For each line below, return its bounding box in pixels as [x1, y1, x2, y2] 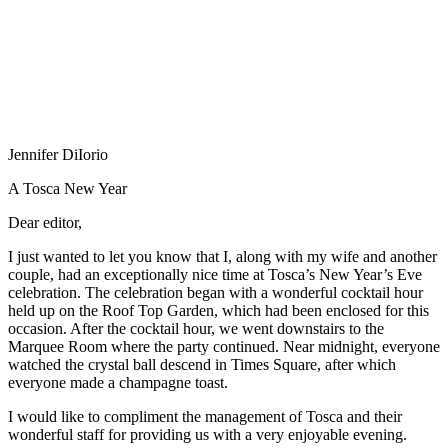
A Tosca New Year [8, 179, 127, 197]
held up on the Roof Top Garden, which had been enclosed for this [8, 301, 429, 319]
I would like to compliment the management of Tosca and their [8, 407, 402, 425]
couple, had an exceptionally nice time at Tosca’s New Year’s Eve [8, 265, 422, 283]
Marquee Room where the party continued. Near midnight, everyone [8, 337, 440, 355]
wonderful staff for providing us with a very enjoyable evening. [8, 425, 407, 443]
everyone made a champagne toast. [8, 373, 228, 391]
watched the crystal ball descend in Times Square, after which [8, 355, 396, 373]
